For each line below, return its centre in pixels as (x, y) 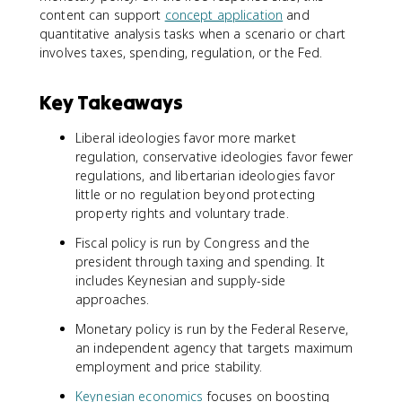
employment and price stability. (169, 367)
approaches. (113, 299)
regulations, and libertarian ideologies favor (205, 175)
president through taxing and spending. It (201, 262)
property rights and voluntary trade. (182, 213)
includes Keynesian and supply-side (181, 280)
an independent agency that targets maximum (214, 348)
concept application (224, 15)
